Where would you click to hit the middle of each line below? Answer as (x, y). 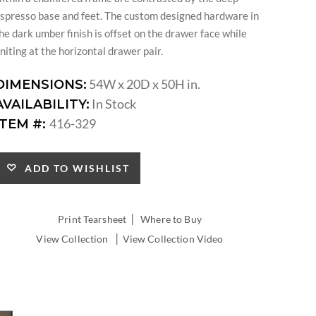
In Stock (114, 104)
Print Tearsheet (92, 219)
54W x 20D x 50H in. (145, 84)
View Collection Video (173, 239)
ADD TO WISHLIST (74, 169)
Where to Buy (171, 219)
